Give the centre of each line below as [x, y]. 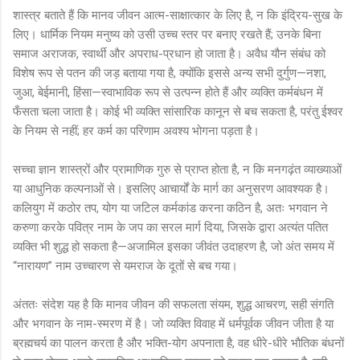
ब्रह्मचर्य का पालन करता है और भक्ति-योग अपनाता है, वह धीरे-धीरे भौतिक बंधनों [178, 343]
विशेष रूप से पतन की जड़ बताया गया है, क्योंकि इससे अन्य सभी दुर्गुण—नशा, [170, 73]
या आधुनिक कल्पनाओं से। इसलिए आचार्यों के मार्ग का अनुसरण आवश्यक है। [171, 188]
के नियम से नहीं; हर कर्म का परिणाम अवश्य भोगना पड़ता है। [136, 131]
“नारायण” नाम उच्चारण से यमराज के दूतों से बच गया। [125, 266]
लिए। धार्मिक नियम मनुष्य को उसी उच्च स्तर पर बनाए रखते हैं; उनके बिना [167, 34]
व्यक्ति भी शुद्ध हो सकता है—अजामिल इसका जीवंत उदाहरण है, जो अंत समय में [174, 246]
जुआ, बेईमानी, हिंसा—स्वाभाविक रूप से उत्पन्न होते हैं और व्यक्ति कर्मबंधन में [168, 92]
